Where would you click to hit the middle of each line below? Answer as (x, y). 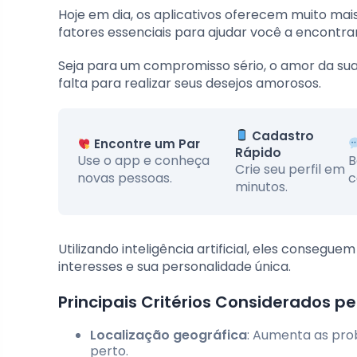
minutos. (261, 186)
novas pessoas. (125, 178)
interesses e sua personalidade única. (175, 266)
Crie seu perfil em (290, 169)
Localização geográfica (169, 335)
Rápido (258, 152)
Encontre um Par (146, 144)
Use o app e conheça (143, 161)
